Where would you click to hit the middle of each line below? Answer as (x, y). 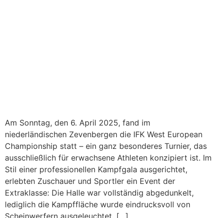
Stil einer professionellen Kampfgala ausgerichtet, (96, 170)
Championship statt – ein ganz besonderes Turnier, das (106, 146)
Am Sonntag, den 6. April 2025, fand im (78, 123)
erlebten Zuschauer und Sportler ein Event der (90, 181)
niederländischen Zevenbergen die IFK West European (104, 135)
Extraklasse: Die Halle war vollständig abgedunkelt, (99, 193)
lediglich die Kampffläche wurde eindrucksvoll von (98, 205)
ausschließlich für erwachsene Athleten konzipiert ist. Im (108, 158)
